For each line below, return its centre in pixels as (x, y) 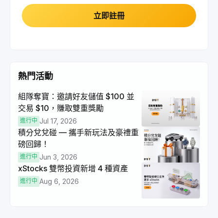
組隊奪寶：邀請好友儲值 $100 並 (76, 96)
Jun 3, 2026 (58, 157)
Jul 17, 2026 (58, 121)
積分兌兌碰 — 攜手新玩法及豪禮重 (78, 132)
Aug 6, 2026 (59, 181)
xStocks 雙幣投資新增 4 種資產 (73, 168)
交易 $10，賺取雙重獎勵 (61, 108)
